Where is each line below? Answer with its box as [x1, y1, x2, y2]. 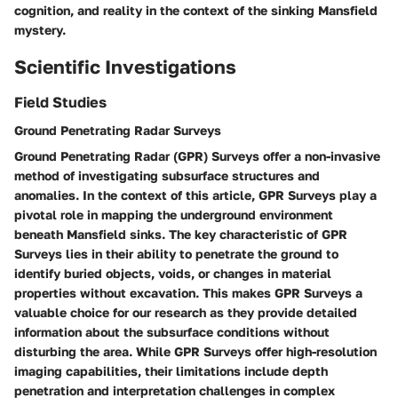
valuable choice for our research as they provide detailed [14, 305, 357, 321]
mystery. [14, 22, 66, 38]
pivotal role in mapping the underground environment [14, 207, 333, 223]
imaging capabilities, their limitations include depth [14, 363, 328, 379]
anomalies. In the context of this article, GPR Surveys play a [14, 187, 377, 203]
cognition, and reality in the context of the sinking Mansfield [14, 3, 378, 19]
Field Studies [14, 92, 107, 111]
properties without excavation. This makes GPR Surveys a [14, 285, 362, 301]
